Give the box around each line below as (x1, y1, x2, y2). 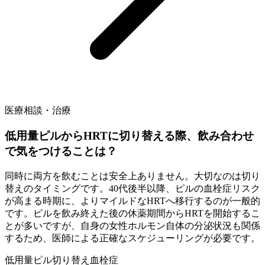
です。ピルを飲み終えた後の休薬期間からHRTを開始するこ (5, 208, 260, 218)
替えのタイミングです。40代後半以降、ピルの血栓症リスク (5, 183, 260, 193)
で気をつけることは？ (5, 145, 117, 158)
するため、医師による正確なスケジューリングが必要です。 (5, 232, 260, 243)
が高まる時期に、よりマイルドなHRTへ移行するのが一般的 (5, 195, 260, 206)
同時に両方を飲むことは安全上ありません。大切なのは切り (5, 170, 260, 181)
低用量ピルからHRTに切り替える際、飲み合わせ (5, 130, 254, 143)
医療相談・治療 (5, 105, 71, 116)
